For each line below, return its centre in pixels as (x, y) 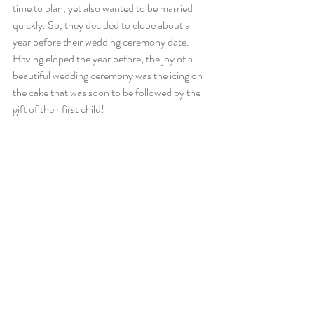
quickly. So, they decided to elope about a (102, 25)
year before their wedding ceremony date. (102, 42)
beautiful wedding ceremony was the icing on (109, 75)
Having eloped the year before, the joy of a (104, 59)
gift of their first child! (59, 109)
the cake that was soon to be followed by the (108, 92)
